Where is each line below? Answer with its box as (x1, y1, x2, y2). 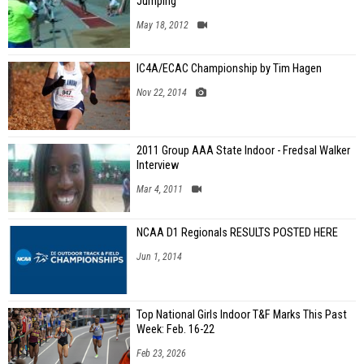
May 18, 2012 (136, 19, 188, 31)
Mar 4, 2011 (136, 183, 183, 195)
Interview (136, 158, 179, 172)
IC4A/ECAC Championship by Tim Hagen (136, 61, 322, 76)
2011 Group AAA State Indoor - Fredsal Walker (136, 143, 350, 158)
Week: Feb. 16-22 (136, 322, 214, 336)
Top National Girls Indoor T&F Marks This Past (136, 307, 347, 322)
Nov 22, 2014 (136, 86, 187, 98)
